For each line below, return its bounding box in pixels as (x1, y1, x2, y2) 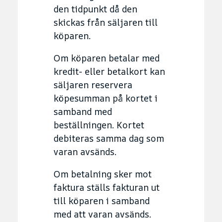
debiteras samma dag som (54, 132, 164, 144)
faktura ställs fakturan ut (54, 181, 160, 193)
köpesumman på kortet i (54, 92, 158, 104)
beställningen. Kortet (54, 118, 144, 131)
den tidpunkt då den (54, 2, 137, 15)
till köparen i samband (54, 194, 150, 207)
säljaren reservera (54, 78, 132, 91)
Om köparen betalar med (54, 52, 160, 64)
